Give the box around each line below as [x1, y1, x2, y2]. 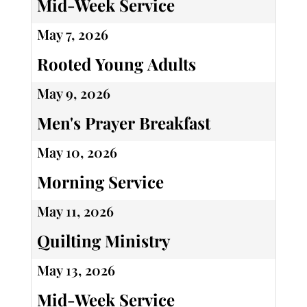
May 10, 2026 [36, 143, 117, 162]
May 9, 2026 [36, 84, 110, 103]
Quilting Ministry [36, 230, 170, 252]
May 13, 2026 [36, 260, 115, 280]
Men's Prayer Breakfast [36, 112, 210, 134]
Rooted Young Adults [36, 53, 196, 75]
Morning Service [36, 171, 164, 193]
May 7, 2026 [36, 25, 108, 44]
